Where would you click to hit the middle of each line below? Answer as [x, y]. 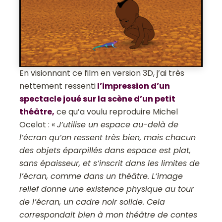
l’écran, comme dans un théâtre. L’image [101, 176]
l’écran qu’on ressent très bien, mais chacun [108, 137]
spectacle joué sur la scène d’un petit [98, 99]
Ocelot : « [38, 124]
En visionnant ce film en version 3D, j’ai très [102, 73]
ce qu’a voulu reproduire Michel [116, 111]
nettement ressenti [58, 86]
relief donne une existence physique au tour [107, 189]
